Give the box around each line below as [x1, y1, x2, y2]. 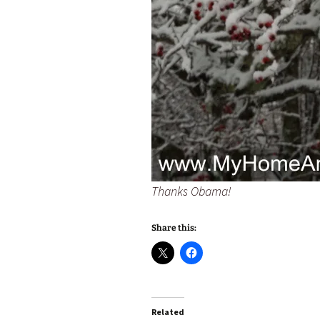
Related [151, 306, 184, 317]
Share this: [151, 223, 196, 233]
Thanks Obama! [151, 183, 231, 199]
